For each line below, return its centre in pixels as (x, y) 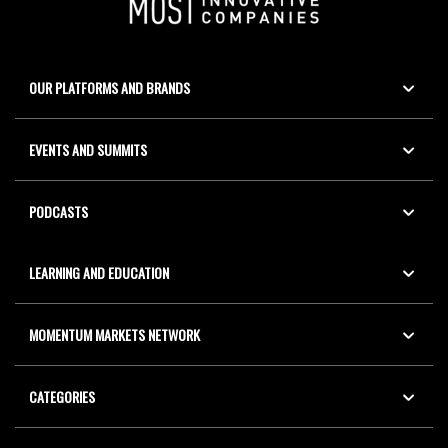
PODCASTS (58, 212)
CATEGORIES (62, 397)
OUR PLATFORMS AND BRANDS (109, 88)
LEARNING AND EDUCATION (99, 273)
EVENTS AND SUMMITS (88, 150)
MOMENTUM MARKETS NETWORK (114, 335)
